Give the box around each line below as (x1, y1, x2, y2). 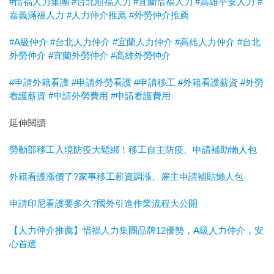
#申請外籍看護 (9, 77, 69, 88)
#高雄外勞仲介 (111, 50, 171, 61)
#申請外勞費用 (48, 91, 108, 102)
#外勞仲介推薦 (129, 10, 189, 21)
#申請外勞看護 (72, 77, 131, 88)
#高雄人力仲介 (175, 37, 235, 48)
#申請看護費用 (111, 91, 171, 102)
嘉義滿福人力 (9, 10, 64, 21)
